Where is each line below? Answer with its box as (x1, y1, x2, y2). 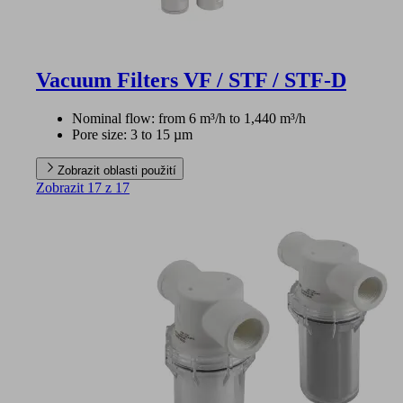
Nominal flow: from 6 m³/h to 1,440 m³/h (72, 110, 306, 126)
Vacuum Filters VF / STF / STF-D (36, 67, 346, 92)
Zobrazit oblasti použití (58, 163, 176, 177)
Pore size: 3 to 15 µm (72, 126, 193, 142)
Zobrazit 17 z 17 (36, 179, 130, 195)
